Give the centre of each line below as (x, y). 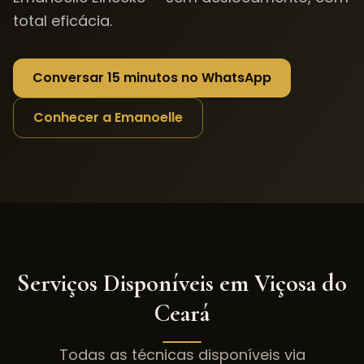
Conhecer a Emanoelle (108, 117)
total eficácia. (63, 21)
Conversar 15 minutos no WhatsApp (152, 78)
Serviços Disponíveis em (136, 283)
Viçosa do (301, 283)
